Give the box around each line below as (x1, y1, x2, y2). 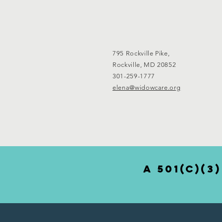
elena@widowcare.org (112, 83, 181, 91)
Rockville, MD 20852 (112, 60, 176, 68)
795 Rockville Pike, (112, 49, 170, 57)
